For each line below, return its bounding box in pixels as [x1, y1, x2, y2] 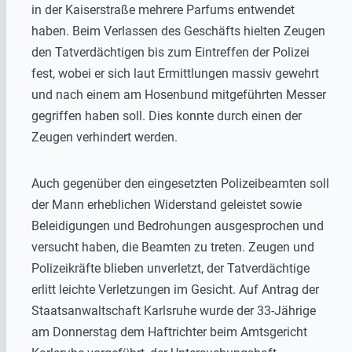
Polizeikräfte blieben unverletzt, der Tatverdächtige [31, 261, 310, 277]
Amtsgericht [240, 324, 307, 340]
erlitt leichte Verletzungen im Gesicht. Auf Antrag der [31, 282, 319, 298]
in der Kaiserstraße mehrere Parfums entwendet [31, 2, 295, 18]
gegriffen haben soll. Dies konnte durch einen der [31, 108, 302, 124]
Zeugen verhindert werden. [31, 130, 178, 145]
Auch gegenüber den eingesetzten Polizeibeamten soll [31, 176, 329, 192]
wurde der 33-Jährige [196, 303, 316, 319]
